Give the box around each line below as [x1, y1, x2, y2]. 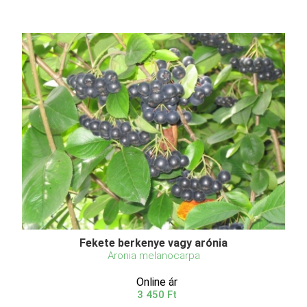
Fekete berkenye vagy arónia [79, 236, 228, 250]
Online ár [136, 275, 177, 289]
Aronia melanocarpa [107, 249, 200, 262]
